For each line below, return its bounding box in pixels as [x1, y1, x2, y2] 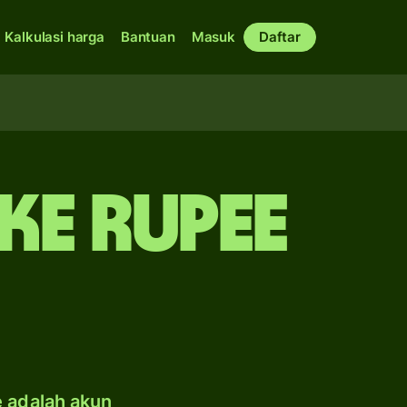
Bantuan [120, 28, 175, 45]
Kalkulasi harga [5, 28, 104, 45]
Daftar [258, 28, 301, 45]
